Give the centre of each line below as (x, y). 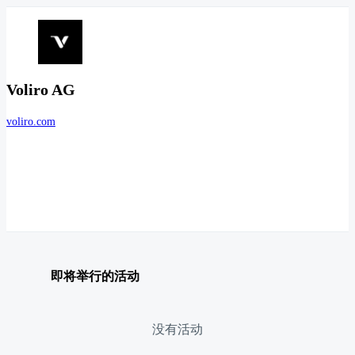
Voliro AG (41, 90)
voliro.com (31, 122)
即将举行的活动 (95, 276)
